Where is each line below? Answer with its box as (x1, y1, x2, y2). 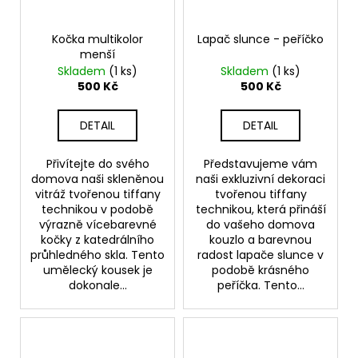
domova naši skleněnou (31, 170, 164, 187)
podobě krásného (212, 261, 309, 278)
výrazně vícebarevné (38, 216, 157, 233)
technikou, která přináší (195, 201, 326, 217)
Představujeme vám (204, 155, 317, 172)
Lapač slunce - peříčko (197, 30, 324, 47)
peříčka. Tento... (217, 276, 304, 293)
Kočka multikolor (52, 30, 143, 47)
